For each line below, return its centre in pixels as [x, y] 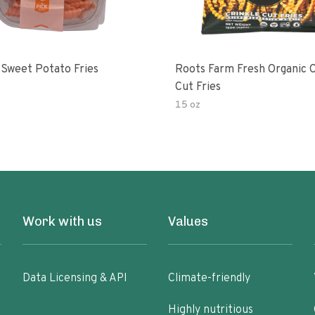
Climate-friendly [209, 278]
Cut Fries [198, 87]
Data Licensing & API [75, 278]
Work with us [63, 221]
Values [188, 221]
